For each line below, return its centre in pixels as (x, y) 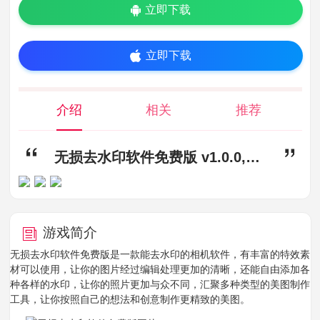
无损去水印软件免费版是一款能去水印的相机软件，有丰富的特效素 (160, 255)
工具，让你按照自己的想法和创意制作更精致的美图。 (130, 300)
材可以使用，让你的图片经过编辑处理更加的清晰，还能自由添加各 (160, 270)
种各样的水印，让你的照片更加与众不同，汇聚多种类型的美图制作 (160, 285)
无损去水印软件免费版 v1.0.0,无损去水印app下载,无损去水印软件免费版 (252, 157)
